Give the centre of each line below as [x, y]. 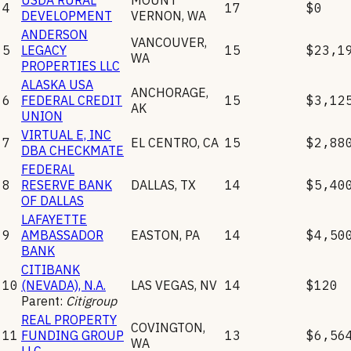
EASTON [155, 235]
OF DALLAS [52, 200]
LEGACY [44, 50]
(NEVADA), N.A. [63, 285]
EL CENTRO [164, 142]
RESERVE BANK [67, 185]
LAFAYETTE [54, 219]
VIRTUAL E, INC [66, 134]
